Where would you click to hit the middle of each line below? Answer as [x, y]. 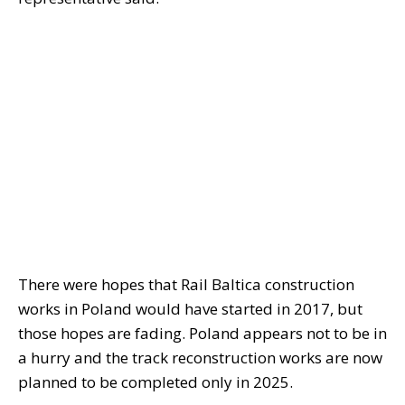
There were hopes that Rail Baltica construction [186, 285]
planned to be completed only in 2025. [155, 382]
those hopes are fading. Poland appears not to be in [202, 334]
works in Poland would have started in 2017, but [190, 309]
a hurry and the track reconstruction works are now [200, 358]
